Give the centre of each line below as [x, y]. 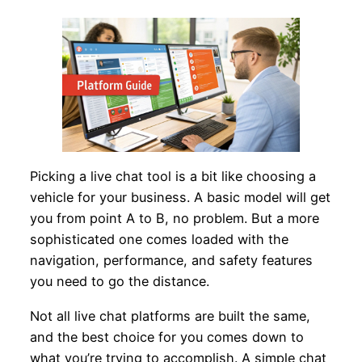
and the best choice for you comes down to [166, 337]
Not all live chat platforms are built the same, [170, 316]
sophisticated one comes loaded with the [159, 239]
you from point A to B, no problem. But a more [174, 218]
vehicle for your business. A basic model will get [180, 197]
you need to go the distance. [119, 281]
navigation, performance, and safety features [171, 260]
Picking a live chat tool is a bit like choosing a [173, 176]
